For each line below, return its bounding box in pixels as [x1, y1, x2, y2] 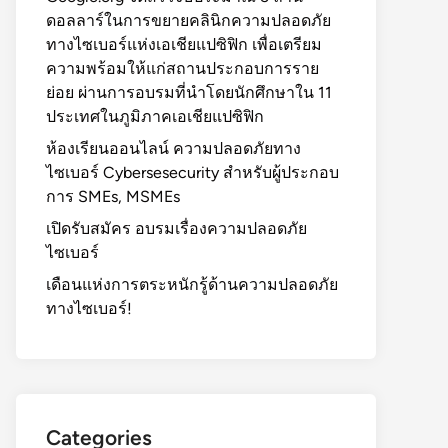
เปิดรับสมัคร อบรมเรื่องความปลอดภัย [46, 219, 307, 238]
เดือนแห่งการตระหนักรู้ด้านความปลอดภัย [46, 275, 338, 294]
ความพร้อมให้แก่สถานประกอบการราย [46, 59, 319, 78]
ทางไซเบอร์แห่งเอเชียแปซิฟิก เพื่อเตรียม [46, 35, 322, 54]
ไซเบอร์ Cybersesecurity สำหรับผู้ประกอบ [46, 163, 339, 182]
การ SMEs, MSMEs [46, 187, 180, 206]
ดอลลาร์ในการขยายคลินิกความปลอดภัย [46, 11, 331, 30]
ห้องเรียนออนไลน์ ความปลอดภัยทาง [46, 139, 301, 158]
